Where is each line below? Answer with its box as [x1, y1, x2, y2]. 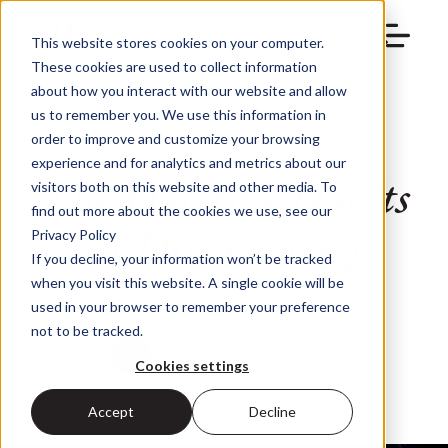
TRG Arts [150, 346, 212, 362]
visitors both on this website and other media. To [30, 177, 337, 195]
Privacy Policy [30, 225, 116, 243]
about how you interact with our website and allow [30, 81, 347, 99]
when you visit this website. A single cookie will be [30, 273, 344, 291]
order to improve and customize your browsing [30, 129, 320, 147]
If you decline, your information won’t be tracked [30, 249, 332, 267]
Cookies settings [135, 356, 249, 374]
